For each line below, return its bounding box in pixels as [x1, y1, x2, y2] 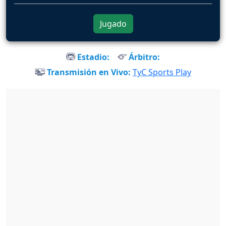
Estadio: [75, 51, 109, 63]
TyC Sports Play [133, 67, 191, 78]
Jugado [99, 18, 127, 29]
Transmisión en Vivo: [45, 67, 131, 78]
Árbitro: [127, 51, 160, 63]
